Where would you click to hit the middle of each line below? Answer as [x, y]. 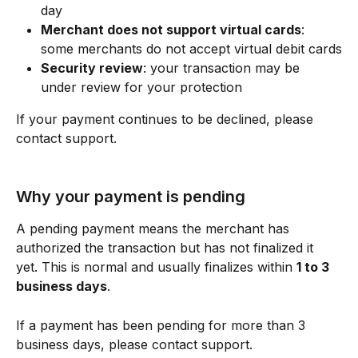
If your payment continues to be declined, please [167, 119]
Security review [92, 68]
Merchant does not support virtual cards [171, 30]
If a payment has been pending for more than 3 [163, 325]
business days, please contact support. [134, 344]
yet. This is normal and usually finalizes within [156, 267]
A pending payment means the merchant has [155, 229]
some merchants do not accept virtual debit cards [191, 49]
